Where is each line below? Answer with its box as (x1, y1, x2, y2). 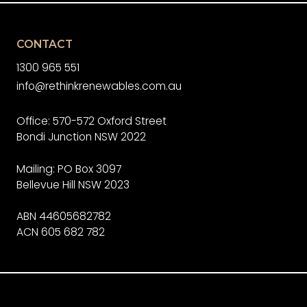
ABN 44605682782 (16, 208, 111, 225)
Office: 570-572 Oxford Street (16, 112, 167, 129)
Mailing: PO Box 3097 (16, 160, 121, 177)
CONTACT (16, 37, 73, 51)
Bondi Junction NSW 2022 (16, 128, 146, 145)
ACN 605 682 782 (16, 224, 105, 241)
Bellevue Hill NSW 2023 (16, 176, 130, 193)
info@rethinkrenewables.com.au (16, 78, 182, 95)
